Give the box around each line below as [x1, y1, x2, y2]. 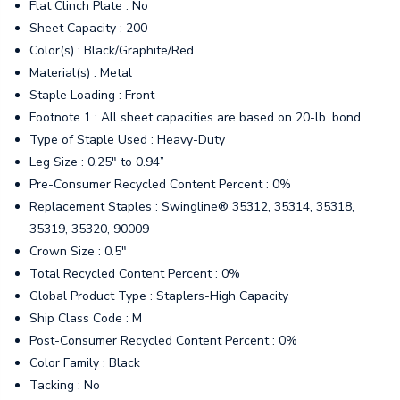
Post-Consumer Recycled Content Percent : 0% [29, 331, 298, 349]
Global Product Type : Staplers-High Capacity [29, 287, 289, 304]
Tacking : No [29, 376, 101, 394]
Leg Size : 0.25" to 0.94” [29, 153, 165, 171]
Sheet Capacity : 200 [29, 19, 148, 37]
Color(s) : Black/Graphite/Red [29, 41, 195, 59]
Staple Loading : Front [29, 86, 155, 104]
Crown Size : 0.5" [29, 242, 128, 260]
